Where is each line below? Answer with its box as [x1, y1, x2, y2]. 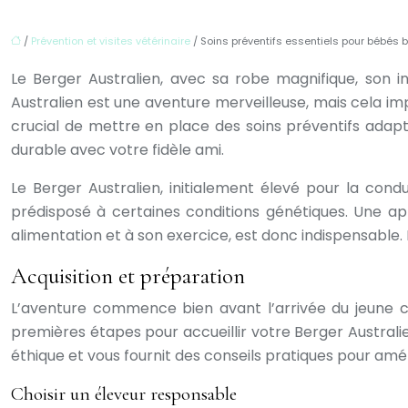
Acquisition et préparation [11, 262, 245, 290]
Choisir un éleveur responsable [11, 382, 237, 405]
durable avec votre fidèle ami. [11, 139, 224, 160]
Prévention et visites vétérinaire [31, 34, 190, 48]
